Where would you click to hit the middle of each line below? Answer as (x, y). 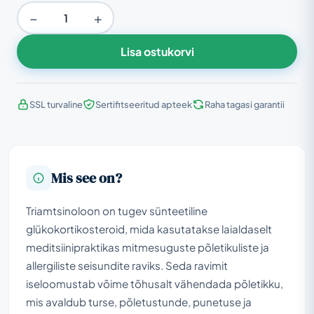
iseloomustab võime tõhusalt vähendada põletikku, (155, 283)
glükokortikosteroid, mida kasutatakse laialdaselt (149, 228)
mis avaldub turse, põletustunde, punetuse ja (139, 301)
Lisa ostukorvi (157, 51)
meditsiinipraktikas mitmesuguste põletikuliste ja (148, 247)
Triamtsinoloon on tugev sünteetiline (117, 210)
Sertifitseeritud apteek (144, 104)
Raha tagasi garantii (245, 104)
